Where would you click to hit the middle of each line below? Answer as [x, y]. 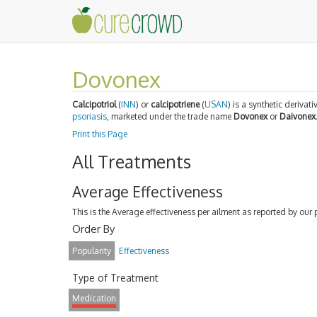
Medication [94, 298]
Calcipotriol [94, 104]
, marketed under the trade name [170, 116]
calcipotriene [175, 104]
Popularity [92, 250]
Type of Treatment [115, 277]
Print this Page [100, 134]
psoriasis [90, 116]
